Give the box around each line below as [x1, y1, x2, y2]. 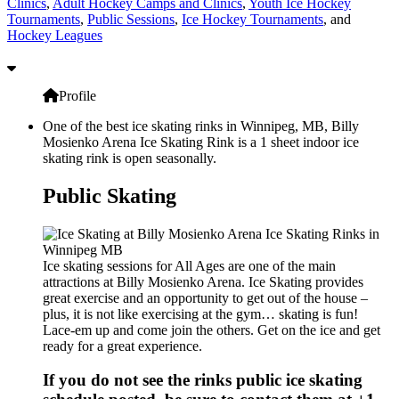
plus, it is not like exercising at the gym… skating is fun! [43, 305, 358, 322]
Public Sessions [87, 11, 175, 27]
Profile [59, 87, 96, 103]
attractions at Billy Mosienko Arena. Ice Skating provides [43, 273, 363, 289]
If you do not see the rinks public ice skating [43, 370, 362, 390]
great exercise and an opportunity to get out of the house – [43, 289, 368, 305]
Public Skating [43, 183, 176, 208]
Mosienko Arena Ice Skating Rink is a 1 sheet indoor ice [43, 134, 359, 150]
